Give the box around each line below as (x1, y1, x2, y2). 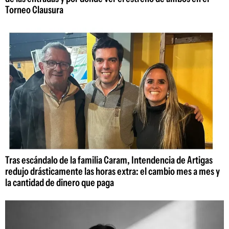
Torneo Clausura (5, 3, 63, 16)
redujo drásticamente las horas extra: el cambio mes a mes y (5, 165, 220, 178)
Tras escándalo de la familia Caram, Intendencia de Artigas (5, 154, 213, 167)
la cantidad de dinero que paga (5, 176, 114, 189)
